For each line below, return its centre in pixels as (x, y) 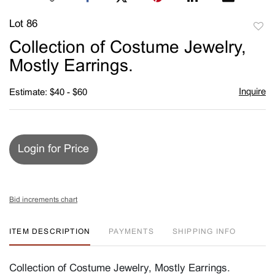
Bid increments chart (43, 200)
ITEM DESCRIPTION (50, 232)
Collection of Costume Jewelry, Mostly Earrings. (120, 269)
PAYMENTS (131, 232)
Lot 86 (23, 24)
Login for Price (53, 149)
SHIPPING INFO (204, 232)
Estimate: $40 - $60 (48, 92)
